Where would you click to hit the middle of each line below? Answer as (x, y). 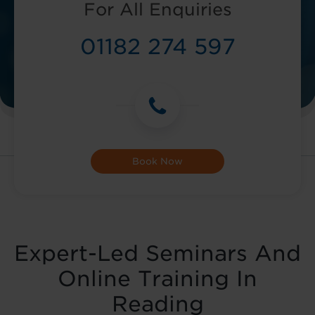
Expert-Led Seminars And (157, 253)
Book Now (157, 161)
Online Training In (157, 278)
